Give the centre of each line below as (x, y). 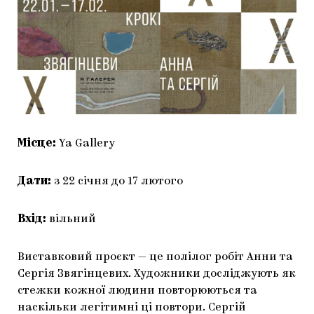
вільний (71, 219)
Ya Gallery (87, 143)
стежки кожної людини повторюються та (137, 291)
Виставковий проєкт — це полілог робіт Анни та (155, 257)
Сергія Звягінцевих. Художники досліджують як (157, 274)
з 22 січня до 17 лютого (118, 181)
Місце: (38, 143)
